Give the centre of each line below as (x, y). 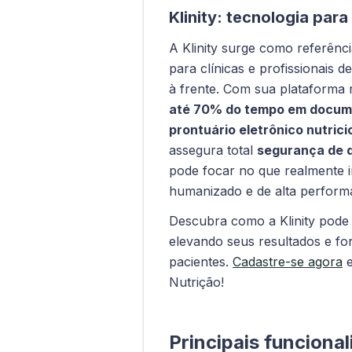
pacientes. (201, 261)
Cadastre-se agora (288, 261)
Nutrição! (196, 282)
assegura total (213, 150)
